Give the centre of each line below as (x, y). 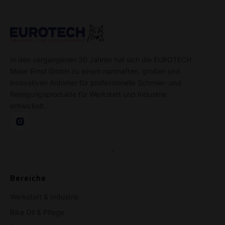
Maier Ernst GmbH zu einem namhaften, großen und (95, 71)
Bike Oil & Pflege (37, 212)
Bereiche (28, 178)
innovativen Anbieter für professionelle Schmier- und (96, 82)
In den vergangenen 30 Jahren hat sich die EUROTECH (101, 59)
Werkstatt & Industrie (44, 196)
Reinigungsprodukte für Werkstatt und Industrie (88, 94)
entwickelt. (28, 105)
